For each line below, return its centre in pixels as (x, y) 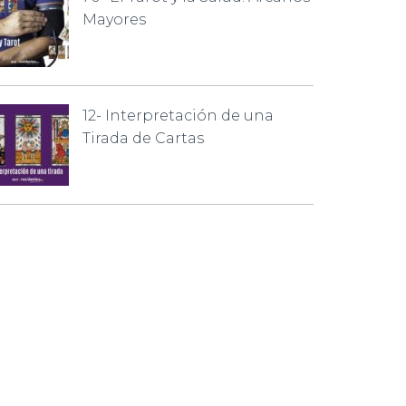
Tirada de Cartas (143, 138)
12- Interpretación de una (178, 116)
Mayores (114, 19)
